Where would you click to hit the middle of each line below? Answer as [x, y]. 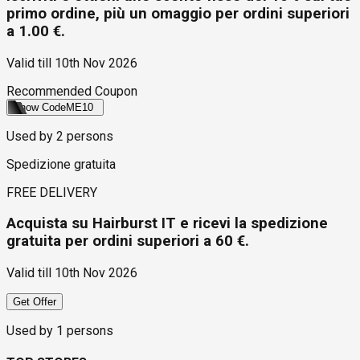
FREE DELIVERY [52, 192]
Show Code [39, 107]
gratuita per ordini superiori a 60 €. [128, 241]
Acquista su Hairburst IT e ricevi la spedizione [167, 224]
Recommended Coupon [72, 91]
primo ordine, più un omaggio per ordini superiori [178, 13]
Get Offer [35, 301]
